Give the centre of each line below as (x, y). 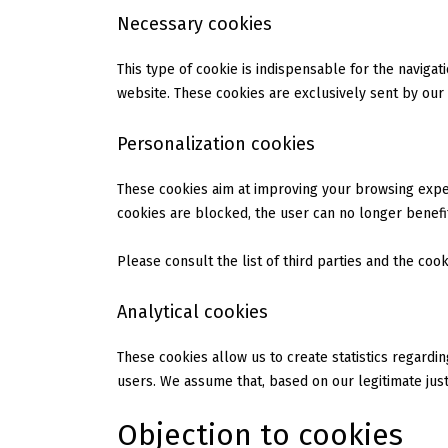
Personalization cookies (216, 144)
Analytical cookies (192, 312)
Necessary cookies (194, 24)
